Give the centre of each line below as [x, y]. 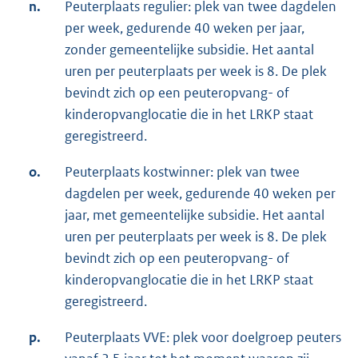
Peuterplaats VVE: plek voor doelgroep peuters [203, 338]
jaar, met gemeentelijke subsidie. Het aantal [195, 215]
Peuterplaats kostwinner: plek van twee [182, 172]
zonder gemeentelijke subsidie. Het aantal [189, 50]
